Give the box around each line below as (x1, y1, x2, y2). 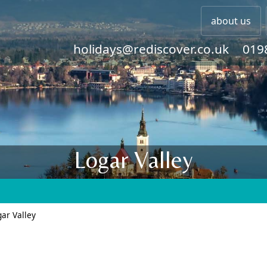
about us (211, 14, 251, 27)
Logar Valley (74, 146, 193, 173)
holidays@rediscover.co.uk (73, 41, 229, 57)
